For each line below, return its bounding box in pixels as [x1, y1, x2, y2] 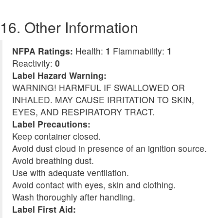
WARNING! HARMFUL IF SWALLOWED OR [12, 81, 185, 94]
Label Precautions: [12, 118, 91, 130]
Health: [73, 45, 103, 57]
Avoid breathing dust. [12, 154, 94, 167]
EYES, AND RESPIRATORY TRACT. [12, 106, 155, 118]
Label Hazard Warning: [12, 69, 107, 82]
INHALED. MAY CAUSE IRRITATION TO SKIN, [12, 93, 194, 106]
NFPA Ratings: [12, 45, 73, 57]
